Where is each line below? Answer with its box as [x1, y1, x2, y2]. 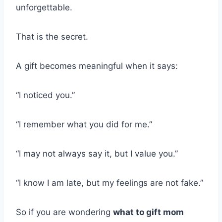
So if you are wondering [16, 207, 113, 217]
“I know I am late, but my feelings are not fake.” [16, 177, 203, 188]
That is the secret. [16, 31, 88, 42]
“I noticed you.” [16, 90, 75, 100]
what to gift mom [113, 207, 184, 217]
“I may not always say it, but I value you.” [16, 148, 178, 159]
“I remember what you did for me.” [16, 119, 152, 129]
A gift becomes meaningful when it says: [16, 60, 178, 71]
